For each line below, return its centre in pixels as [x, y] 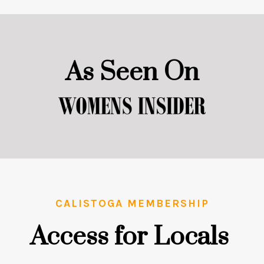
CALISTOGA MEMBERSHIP [132, 203]
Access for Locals [132, 237]
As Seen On [132, 73]
